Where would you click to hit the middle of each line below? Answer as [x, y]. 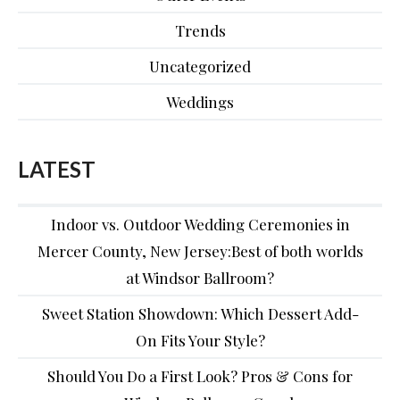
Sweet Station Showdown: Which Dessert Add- [200, 313]
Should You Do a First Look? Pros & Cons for [200, 375]
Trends [200, 30]
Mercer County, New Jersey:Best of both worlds [200, 250]
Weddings [200, 101]
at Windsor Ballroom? [200, 277]
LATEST [57, 169]
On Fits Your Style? [200, 340]
